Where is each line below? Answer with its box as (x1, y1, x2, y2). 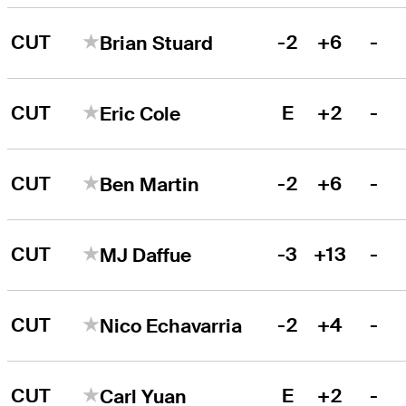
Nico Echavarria (100, 313, 243, 338)
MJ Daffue (100, 242, 192, 267)
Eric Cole (100, 101, 181, 126)
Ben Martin (100, 171, 200, 197)
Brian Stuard (100, 30, 214, 55)
